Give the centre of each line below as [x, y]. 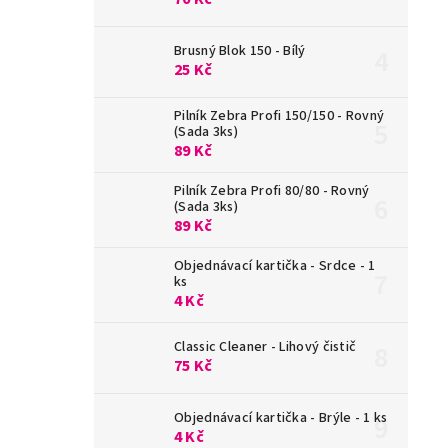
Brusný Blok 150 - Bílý [240, 51]
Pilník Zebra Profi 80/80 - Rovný [272, 191]
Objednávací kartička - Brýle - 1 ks [281, 418]
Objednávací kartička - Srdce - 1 [275, 266]
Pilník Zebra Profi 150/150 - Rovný [279, 116]
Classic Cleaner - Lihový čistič [265, 347]
